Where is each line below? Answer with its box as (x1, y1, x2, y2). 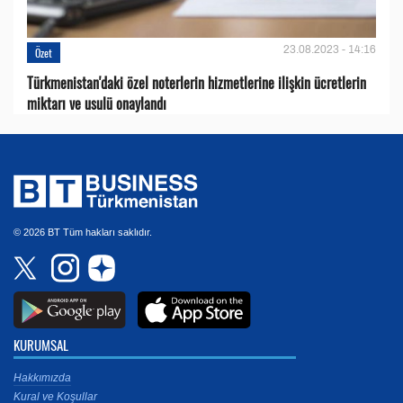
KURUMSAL (13, 334, 68, 354)
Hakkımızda (13, 371, 71, 384)
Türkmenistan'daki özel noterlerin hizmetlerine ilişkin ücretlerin (27, 71, 366, 94)
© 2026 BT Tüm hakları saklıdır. (13, 226, 152, 237)
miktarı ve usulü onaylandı (27, 92, 166, 114)
